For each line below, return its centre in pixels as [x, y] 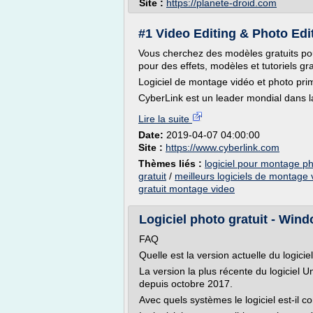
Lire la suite [165, 119]
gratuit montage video [187, 189]
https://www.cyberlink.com [223, 147]
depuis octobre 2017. [186, 284]
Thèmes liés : [172, 163]
